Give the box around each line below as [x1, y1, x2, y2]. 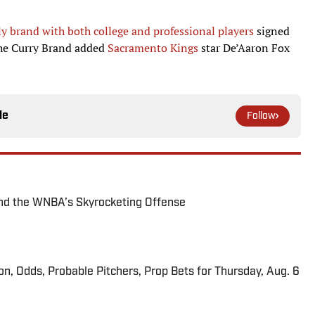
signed [254, 23, 290, 39]
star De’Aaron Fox [198, 40, 290, 56]
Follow [247, 111, 276, 122]
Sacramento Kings [108, 40, 198, 56]
